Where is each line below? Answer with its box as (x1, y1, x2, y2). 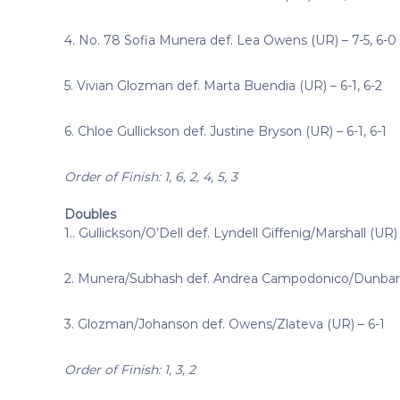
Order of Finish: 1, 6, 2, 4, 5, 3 (64, 168, 237, 185)
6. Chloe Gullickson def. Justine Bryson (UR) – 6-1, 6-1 (64, 122, 387, 139)
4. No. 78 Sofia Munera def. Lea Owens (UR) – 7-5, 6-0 (64, 31, 396, 48)
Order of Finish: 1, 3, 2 (64, 361, 196, 378)
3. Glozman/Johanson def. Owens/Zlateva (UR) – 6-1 (64, 315, 385, 332)
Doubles (64, 205, 116, 222)
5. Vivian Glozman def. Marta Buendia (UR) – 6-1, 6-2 (64, 77, 382, 94)
